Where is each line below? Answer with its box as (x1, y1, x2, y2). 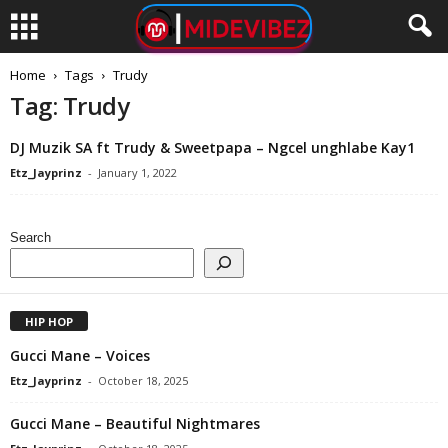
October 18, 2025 (98, 372, 188, 388)
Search (10, 230, 51, 245)
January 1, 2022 (98, 165, 177, 180)
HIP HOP (25, 313, 73, 329)
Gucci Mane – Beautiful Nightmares (10, 413, 260, 433)
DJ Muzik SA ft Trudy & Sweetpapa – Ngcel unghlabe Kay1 (10, 138, 415, 157)
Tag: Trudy (10, 89, 130, 122)
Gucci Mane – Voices (10, 345, 150, 365)
